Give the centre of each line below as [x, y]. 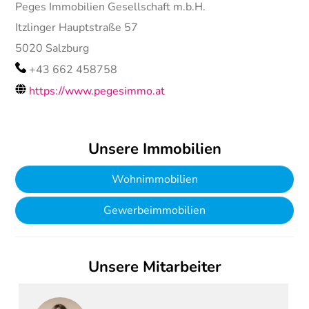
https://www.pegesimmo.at [97, 91]
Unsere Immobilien [154, 149]
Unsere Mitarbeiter [154, 267]
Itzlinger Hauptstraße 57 [77, 28]
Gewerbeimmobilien [154, 211]
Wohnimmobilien [154, 180]
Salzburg [68, 49]
